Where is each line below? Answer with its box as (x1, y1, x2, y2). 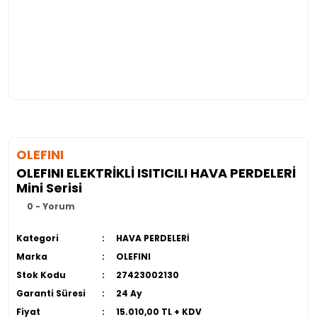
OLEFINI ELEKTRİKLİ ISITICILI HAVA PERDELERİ (16, 164, 296, 182)
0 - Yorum (27, 200, 75, 212)
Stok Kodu (16, 269, 66, 281)
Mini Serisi (16, 179, 82, 197)
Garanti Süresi (16, 287, 86, 299)
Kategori (16, 232, 59, 244)
